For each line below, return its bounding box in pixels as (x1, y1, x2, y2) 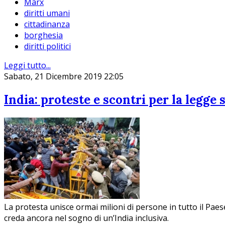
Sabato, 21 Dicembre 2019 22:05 (4, 71, 124, 82)
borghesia (24, 30, 63, 41)
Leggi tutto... (4, 60, 51, 71)
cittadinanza (24, 19, 70, 30)
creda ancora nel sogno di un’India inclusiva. (4, 212, 169, 223)
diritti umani (24, 8, 70, 19)
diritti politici (24, 41, 71, 52)
